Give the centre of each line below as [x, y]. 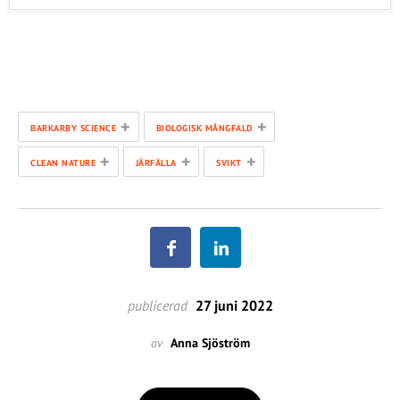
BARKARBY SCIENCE [73, 129]
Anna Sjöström [210, 343]
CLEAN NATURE [63, 163]
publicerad [157, 306]
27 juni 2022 [232, 306]
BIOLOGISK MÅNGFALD [204, 129]
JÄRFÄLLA [156, 163]
